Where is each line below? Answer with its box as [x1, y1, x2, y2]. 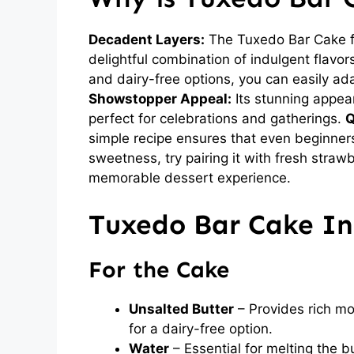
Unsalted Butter [129, 301, 234, 317]
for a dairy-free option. [129, 321, 273, 337]
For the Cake [88, 256, 229, 284]
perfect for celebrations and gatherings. [88, 110, 345, 126]
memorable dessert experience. [88, 169, 291, 186]
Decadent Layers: [88, 31, 205, 47]
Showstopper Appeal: [88, 90, 232, 107]
